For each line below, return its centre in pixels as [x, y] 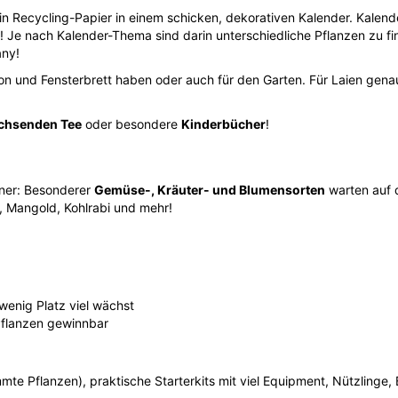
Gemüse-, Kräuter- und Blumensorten [210, 190]
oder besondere [131, 123]
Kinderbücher [223, 123]
